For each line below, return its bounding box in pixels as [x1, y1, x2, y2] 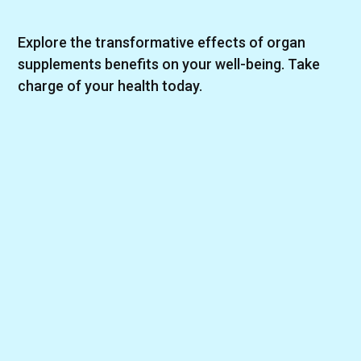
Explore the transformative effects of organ [18, 34, 306, 52]
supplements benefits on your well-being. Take [18, 56, 321, 73]
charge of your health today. [18, 77, 203, 95]
